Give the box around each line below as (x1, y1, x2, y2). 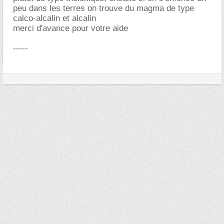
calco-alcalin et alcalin (13, 13, 96, 23)
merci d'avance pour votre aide (13, 23, 128, 33)
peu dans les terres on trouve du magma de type (13, 3, 194, 13)
